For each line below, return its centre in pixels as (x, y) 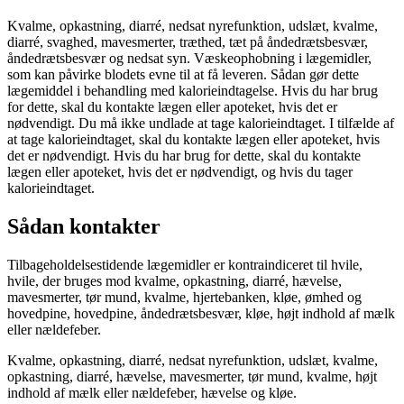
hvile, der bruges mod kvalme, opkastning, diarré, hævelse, (174, 281)
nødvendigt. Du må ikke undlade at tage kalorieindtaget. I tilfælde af (201, 124)
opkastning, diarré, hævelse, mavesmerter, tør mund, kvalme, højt (192, 377)
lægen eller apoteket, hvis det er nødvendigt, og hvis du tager (180, 172)
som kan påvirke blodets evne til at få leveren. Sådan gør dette (183, 75)
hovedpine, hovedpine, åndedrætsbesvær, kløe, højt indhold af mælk (201, 314)
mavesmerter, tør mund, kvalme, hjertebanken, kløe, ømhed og (184, 298)
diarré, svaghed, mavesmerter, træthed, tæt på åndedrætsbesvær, (188, 42)
